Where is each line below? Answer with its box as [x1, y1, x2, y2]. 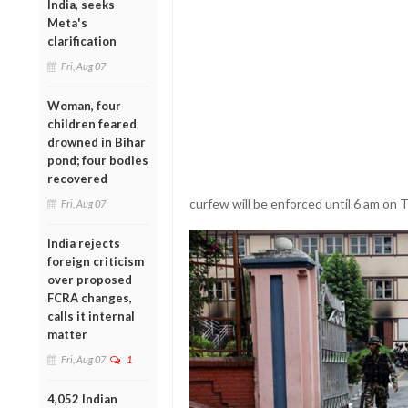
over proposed [47, 271, 132, 287]
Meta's [47, 15, 87, 30]
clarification [47, 33, 117, 48]
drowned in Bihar [47, 134, 146, 149]
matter [47, 326, 87, 342]
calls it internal [47, 308, 135, 323]
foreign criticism [47, 253, 144, 269]
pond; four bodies [47, 152, 148, 168]
